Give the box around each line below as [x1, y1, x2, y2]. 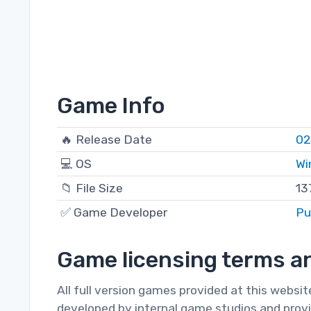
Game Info [57, 92, 165, 119]
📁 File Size [60, 181, 123, 196]
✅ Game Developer [60, 205, 167, 220]
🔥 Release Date [60, 133, 152, 147]
